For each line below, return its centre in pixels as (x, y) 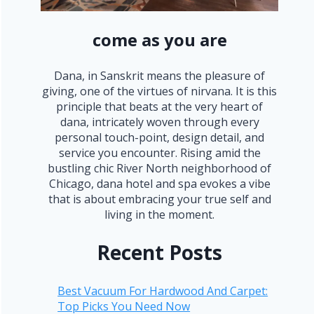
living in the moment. (160, 215)
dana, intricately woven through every (159, 122)
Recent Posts (160, 253)
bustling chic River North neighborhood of (160, 169)
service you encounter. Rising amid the (159, 153)
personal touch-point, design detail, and (160, 138)
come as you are (159, 40)
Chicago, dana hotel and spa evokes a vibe (159, 184)
